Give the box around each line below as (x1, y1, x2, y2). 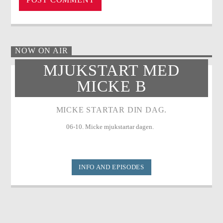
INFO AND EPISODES (79, 163, 144, 171)
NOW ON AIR (15, 46, 68, 55)
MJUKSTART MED (43, 61, 180, 79)
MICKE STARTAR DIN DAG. (56, 106, 167, 114)
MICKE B (77, 77, 146, 95)
